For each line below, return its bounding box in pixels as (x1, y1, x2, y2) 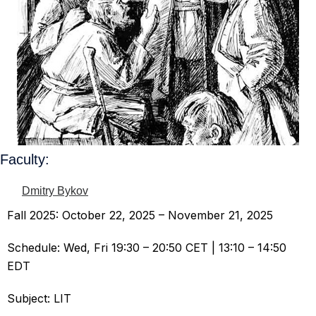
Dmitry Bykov (22, 184, 88, 197)
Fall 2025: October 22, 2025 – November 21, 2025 (7, 207, 273, 222)
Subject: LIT (7, 291, 71, 305)
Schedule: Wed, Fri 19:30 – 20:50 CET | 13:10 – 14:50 (7, 240, 286, 255)
